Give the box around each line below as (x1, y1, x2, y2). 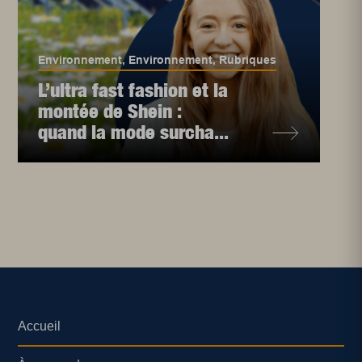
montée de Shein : (38, 99, 182, 122)
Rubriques (219, 53, 277, 66)
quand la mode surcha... (38, 120, 229, 143)
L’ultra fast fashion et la (38, 78, 229, 101)
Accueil (18, 319, 61, 333)
